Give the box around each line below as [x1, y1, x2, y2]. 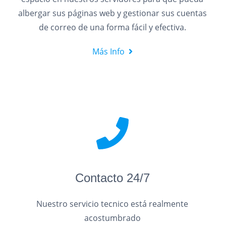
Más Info [92, 46, 125, 57]
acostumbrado [84, 212, 141, 223]
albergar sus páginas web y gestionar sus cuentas [18, 8, 207, 19]
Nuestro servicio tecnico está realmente [36, 198, 189, 209]
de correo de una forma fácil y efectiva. [38, 22, 186, 33]
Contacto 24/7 [75, 171, 150, 185]
